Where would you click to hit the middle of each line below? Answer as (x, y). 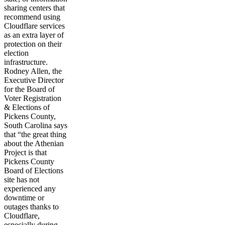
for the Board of (29, 89)
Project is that (25, 153)
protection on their (33, 44)
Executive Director (34, 80)
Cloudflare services (34, 26)
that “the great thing (35, 135)
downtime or (24, 198)
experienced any (30, 189)
